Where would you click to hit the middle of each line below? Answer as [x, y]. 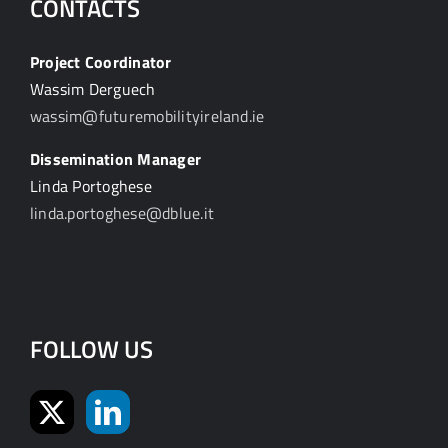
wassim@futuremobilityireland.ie [147, 116]
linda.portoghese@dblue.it [122, 213]
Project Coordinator [101, 62]
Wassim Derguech [93, 89]
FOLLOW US [91, 349]
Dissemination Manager [116, 159]
